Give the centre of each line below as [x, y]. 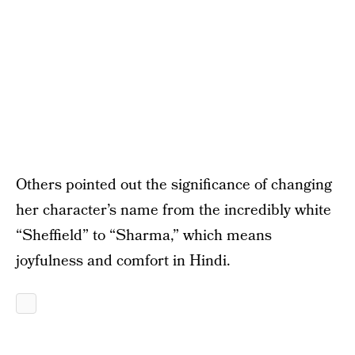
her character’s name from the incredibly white [174, 210]
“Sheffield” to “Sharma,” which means [144, 236]
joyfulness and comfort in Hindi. [123, 261]
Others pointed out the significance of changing [174, 185]
